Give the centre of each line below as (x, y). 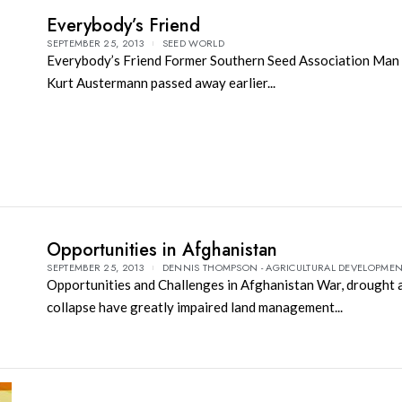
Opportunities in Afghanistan (162, 250)
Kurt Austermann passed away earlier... (162, 83)
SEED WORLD (193, 44)
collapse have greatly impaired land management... (195, 307)
